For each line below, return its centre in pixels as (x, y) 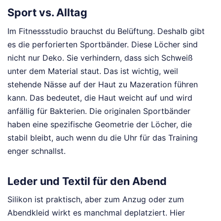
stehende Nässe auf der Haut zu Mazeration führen (103, 85)
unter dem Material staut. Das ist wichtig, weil (93, 71)
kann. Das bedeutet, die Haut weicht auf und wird (100, 98)
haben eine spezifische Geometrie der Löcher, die (100, 125)
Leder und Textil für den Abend (87, 181)
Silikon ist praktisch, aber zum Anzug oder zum (96, 200)
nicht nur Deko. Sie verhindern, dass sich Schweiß (100, 58)
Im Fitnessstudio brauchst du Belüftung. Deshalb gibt (106, 31)
